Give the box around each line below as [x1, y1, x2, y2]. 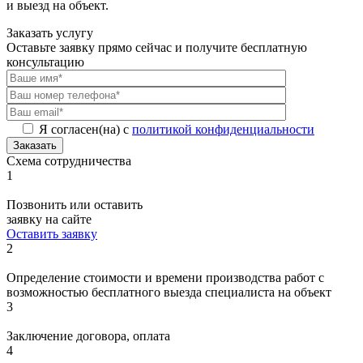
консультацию [6, 55, 84, 70]
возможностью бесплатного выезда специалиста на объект [6, 285, 331, 300]
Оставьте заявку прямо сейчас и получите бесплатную [6, 41, 307, 55]
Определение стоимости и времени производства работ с [6, 271, 324, 285]
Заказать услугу [6, 26, 93, 41]
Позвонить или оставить [6, 198, 143, 212]
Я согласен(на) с [39, 122, 132, 137]
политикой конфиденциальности [132, 122, 314, 137]
